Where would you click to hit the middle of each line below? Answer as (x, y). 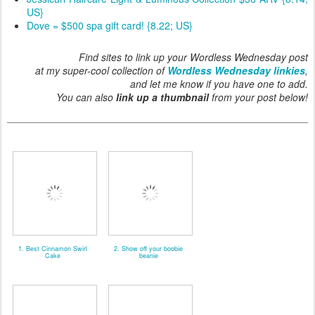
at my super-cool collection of (101, 70)
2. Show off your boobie (148, 248)
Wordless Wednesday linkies (236, 70)
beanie (148, 255)
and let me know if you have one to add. (219, 83)
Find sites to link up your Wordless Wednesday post (193, 57)
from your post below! (258, 97)
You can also (86, 97)
